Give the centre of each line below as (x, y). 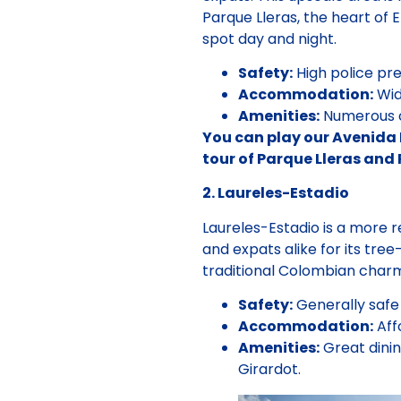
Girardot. (269, 370)
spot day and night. (269, 38)
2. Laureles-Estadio (276, 193)
